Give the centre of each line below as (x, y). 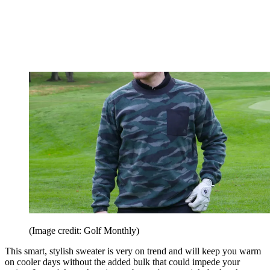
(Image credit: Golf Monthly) (84, 231)
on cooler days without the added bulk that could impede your (122, 262)
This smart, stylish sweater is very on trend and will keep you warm (133, 251)
